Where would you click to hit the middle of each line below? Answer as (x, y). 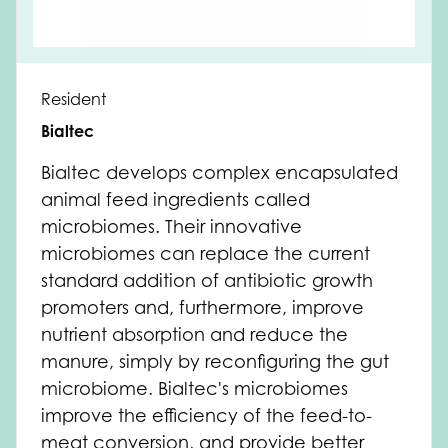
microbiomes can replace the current (205, 253)
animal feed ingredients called (175, 199)
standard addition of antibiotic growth (207, 280)
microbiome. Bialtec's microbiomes (194, 388)
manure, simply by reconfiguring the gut (215, 361)
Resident (73, 99)
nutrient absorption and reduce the (194, 334)
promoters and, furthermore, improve (202, 307)
